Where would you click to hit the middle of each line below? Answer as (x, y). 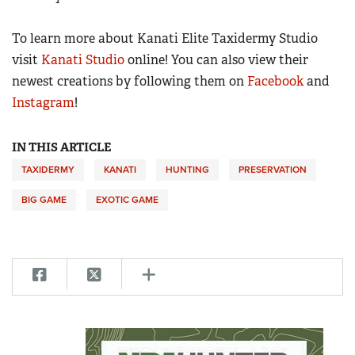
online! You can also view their (216, 59)
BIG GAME (44, 199)
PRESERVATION (273, 169)
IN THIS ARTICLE (61, 147)
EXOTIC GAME (127, 199)
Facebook (275, 81)
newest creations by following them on (130, 81)
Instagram (43, 102)
